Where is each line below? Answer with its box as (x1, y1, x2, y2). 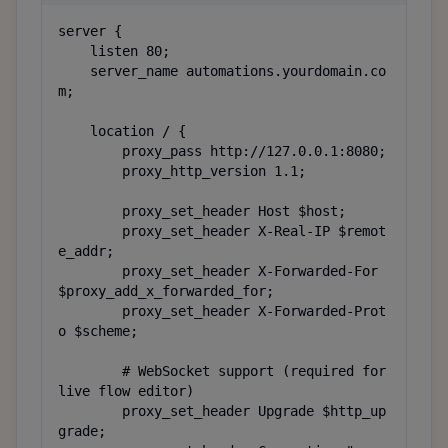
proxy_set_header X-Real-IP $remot (58, 223, 122, 239)
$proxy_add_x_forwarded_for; (58, 283, 274, 299)
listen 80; (58, 43, 90, 59)
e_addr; (58, 243, 114, 259)
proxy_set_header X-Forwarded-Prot (58, 303, 122, 319)
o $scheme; (58, 323, 138, 339)
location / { (58, 123, 90, 139)
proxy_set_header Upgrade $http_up (58, 403, 122, 419)
